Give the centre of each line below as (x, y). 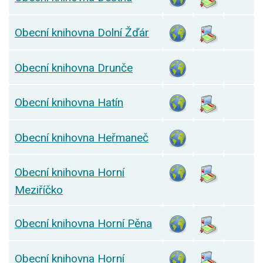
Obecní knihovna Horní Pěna (83, 224)
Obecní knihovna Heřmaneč (82, 138)
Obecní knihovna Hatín (69, 103)
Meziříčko (39, 190)
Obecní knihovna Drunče (74, 68)
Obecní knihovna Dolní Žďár (82, 33)
